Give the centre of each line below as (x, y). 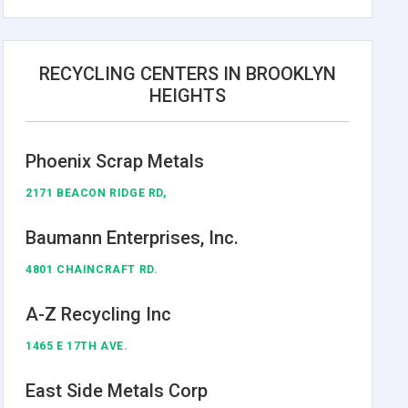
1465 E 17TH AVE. (77, 346)
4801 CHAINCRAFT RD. (92, 269)
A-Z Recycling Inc (99, 314)
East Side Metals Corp (117, 390)
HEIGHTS (188, 95)
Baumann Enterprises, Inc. (133, 237)
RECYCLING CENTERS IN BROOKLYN (188, 73)
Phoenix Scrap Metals (115, 161)
